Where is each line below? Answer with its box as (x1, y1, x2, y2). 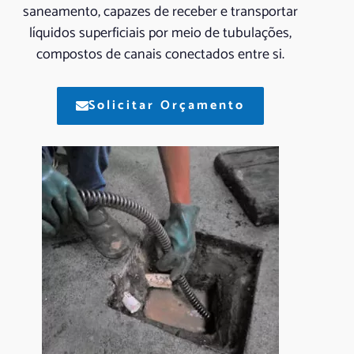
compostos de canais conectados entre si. (36, 42, 284, 66)
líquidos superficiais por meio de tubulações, (28, 21, 292, 45)
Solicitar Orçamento (88, 94, 245, 116)
